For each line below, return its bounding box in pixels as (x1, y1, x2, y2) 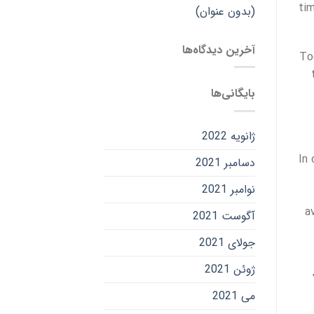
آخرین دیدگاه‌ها (182, 41, 255, 59)
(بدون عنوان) (195, 2, 255, 20)
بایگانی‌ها (210, 85, 255, 103)
